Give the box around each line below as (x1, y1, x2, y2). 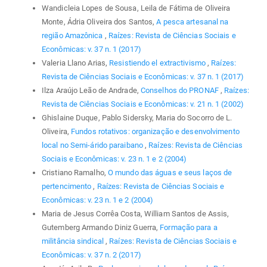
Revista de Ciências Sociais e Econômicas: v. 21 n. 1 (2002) (42, 100, 244, 109)
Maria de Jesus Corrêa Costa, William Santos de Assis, (42, 209, 229, 219)
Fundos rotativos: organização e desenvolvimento (71, 127, 240, 136)
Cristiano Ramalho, (42, 168, 108, 178)
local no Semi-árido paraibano (42, 141, 145, 150)
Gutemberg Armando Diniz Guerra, (42, 223, 160, 232)
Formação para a (160, 223, 218, 232)
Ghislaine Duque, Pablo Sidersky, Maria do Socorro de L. (42, 113, 232, 123)
